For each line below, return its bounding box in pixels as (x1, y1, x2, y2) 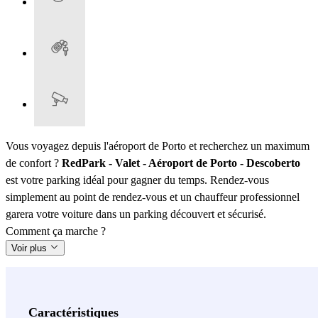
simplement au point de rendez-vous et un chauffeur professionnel (6, 190, 300, 203)
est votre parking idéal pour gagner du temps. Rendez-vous (6, 173, 269, 186)
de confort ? (6, 156, 62, 169)
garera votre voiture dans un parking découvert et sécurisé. (6, 207, 266, 220)
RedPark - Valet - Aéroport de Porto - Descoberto (62, 156, 300, 169)
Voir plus (11, 242, 50, 253)
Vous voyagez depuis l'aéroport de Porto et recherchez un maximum (6, 139, 309, 152)
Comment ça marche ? (6, 224, 106, 237)
